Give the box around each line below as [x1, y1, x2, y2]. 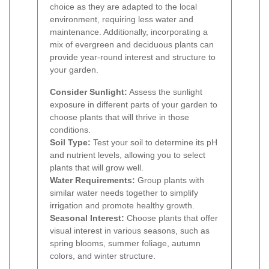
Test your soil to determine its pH [91, 138, 217, 147]
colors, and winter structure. [50, 251, 156, 261]
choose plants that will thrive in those [50, 112, 189, 122]
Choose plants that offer [124, 213, 218, 223]
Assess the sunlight [127, 87, 202, 97]
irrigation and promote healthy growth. [50, 201, 195, 210]
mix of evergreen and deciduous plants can [50, 40, 214, 49]
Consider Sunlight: [50, 87, 127, 97]
